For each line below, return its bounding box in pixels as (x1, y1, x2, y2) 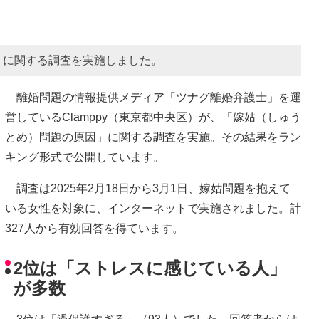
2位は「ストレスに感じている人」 (14, 258, 286, 278)
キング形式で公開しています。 (5, 150, 164, 163)
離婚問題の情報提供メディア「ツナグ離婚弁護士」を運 (5, 90, 301, 103)
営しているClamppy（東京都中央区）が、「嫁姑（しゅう (5, 110, 301, 123)
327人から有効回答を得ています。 (5, 221, 184, 234)
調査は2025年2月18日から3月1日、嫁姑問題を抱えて (5, 182, 291, 194)
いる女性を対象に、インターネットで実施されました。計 (5, 202, 301, 214)
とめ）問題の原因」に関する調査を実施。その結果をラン (5, 130, 301, 143)
